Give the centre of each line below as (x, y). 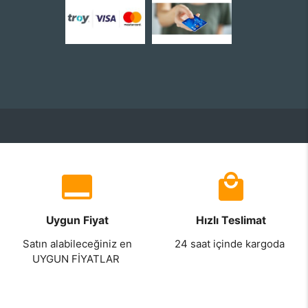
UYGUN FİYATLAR (77, 259)
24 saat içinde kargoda (231, 244)
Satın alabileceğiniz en (77, 244)
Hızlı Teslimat (231, 221)
